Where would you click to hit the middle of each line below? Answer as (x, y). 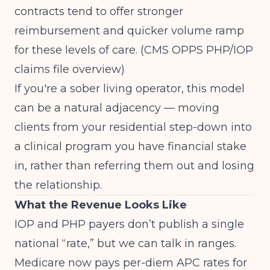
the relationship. (58, 185)
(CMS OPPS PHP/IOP (197, 50)
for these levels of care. (77, 50)
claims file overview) (70, 69)
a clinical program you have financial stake (130, 146)
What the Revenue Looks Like (101, 205)
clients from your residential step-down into (133, 127)
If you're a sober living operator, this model (130, 89)
